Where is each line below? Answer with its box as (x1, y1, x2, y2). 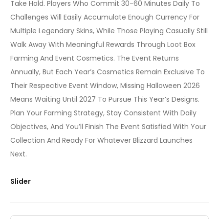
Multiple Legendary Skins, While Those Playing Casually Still (10, 26, 208, 36)
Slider (10, 176, 31, 186)
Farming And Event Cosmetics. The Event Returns (10, 53, 179, 64)
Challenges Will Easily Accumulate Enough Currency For (10, 12, 199, 22)
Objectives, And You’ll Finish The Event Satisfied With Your (10, 122, 206, 132)
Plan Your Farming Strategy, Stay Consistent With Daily (10, 108, 197, 118)
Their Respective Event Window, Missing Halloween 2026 (10, 81, 200, 91)
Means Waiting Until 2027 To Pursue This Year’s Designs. (10, 94, 199, 105)
